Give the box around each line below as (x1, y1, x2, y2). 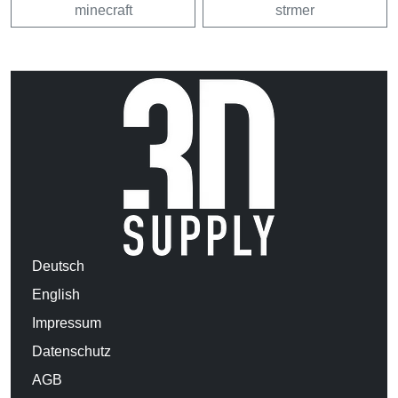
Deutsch (32, 258, 84, 274)
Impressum (32, 314, 101, 330)
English (32, 286, 80, 302)
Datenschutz (32, 343, 111, 359)
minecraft (74, 2, 132, 18)
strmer (275, 2, 314, 18)
